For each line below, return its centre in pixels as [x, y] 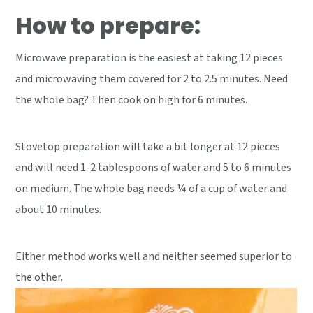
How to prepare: [108, 25]
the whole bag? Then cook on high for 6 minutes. [132, 100]
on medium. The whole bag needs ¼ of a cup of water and [152, 188]
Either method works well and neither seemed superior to [154, 256]
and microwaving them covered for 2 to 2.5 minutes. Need [152, 79]
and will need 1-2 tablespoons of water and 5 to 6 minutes [154, 167]
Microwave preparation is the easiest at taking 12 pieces [150, 58]
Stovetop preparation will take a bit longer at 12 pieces [148, 146]
